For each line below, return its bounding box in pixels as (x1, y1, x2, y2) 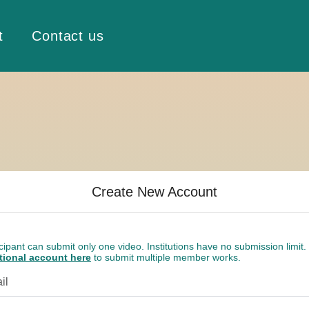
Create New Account (92, 184, 217, 199)
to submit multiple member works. (91, 252, 241, 263)
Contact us (32, 28, 104, 43)
